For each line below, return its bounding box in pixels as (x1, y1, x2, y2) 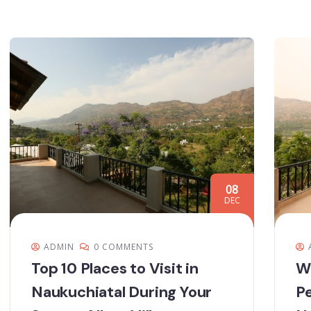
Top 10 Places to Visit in (31, 258, 199, 279)
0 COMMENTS (94, 241, 153, 253)
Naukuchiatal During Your (31, 282, 212, 303)
